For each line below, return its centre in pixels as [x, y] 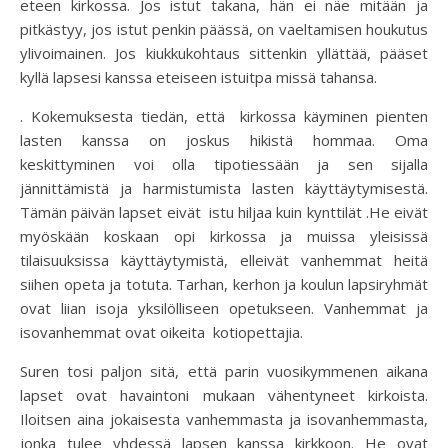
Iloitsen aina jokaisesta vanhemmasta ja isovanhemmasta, [224, 419]
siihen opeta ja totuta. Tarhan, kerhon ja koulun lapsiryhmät [224, 284]
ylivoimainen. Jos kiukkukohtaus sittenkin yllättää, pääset [224, 53]
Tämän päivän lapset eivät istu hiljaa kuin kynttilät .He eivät [224, 212]
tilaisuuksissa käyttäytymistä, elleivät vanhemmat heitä [224, 260]
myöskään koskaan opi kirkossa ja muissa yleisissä [224, 236]
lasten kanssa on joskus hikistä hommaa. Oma [224, 140]
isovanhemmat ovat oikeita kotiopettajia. [161, 332]
